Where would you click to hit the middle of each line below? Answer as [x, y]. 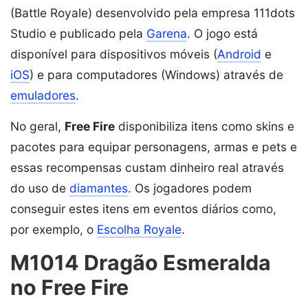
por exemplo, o [54, 230]
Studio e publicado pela [78, 34]
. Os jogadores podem [190, 188]
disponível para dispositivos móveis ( [114, 54]
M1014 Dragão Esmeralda [141, 263]
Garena [167, 34]
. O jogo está [222, 34]
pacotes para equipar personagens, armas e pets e [154, 147]
